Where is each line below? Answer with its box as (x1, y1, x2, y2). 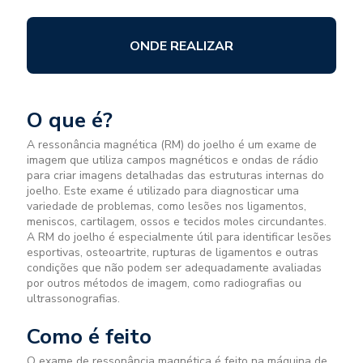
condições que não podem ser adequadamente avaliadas (27, 260, 322, 275)
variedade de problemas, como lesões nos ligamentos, (27, 199, 306, 214)
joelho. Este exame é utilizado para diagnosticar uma (27, 183, 299, 199)
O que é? (27, 106, 113, 135)
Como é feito (27, 322, 152, 351)
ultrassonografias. (27, 291, 120, 306)
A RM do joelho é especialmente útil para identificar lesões (27, 229, 331, 245)
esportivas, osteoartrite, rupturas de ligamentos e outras (27, 245, 318, 260)
